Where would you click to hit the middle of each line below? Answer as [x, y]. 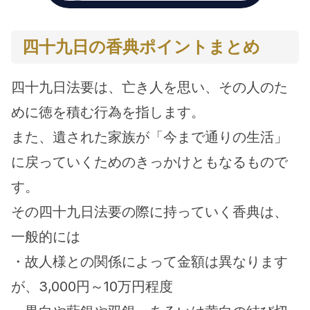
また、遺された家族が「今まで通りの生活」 [149, 137]
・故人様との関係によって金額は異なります [149, 262]
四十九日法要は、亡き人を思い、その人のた [149, 87]
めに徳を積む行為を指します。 [108, 112]
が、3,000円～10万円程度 [92, 286]
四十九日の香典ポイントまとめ [141, 47]
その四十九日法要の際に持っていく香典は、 [149, 212]
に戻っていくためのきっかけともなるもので [149, 162]
